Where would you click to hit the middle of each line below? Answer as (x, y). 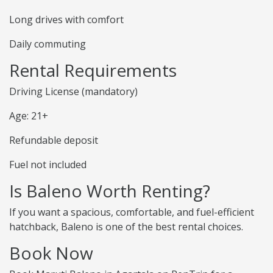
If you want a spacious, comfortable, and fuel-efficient (132, 212)
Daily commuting (48, 44)
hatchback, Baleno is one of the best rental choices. (126, 227)
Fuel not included (48, 165)
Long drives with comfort (66, 20)
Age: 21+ (29, 116)
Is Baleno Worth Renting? (110, 191)
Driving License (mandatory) (73, 92)
